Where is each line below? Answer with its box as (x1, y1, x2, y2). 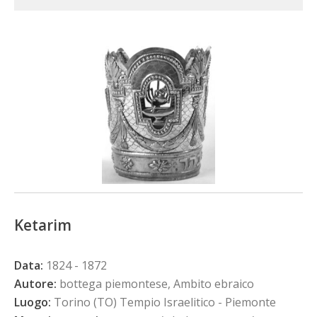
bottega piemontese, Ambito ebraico (57, 275, 254, 292)
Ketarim (14, 214, 71, 235)
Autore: (14, 275, 57, 292)
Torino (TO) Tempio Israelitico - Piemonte (51, 294, 276, 310)
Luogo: (14, 294, 51, 310)
